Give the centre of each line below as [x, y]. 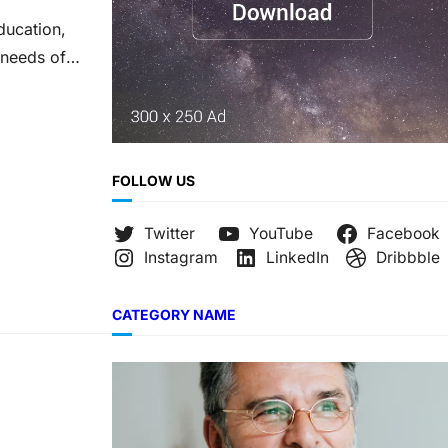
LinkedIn [297, 258]
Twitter [169, 234]
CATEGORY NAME [174, 315]
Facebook [404, 234]
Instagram [180, 258]
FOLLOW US [153, 181]
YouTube [281, 234]
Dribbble [408, 258]
